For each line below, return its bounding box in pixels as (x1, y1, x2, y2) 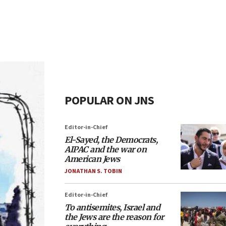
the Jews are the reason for (65, 212, 164, 222)
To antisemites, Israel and (65, 202, 160, 212)
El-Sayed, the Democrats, (65, 135, 157, 145)
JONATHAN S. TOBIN (65, 167, 122, 176)
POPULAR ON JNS (65, 92, 154, 109)
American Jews (65, 154, 120, 164)
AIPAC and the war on (65, 144, 146, 154)
